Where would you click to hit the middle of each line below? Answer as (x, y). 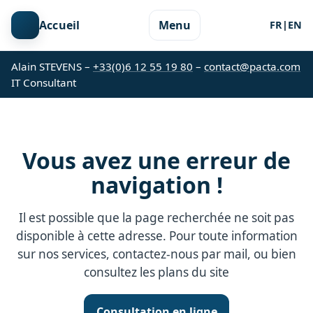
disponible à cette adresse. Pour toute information (156, 236)
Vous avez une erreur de (156, 161)
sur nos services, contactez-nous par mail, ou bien (156, 254)
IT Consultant (44, 82)
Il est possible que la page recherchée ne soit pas (156, 218)
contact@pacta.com (252, 66)
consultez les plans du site (156, 272)
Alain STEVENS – (52, 66)
